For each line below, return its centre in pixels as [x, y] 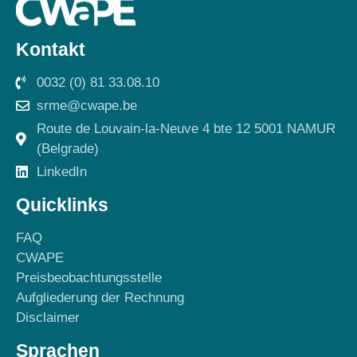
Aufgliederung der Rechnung [100, 298]
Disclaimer [48, 318]
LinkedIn [62, 172]
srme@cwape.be [87, 106]
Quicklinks [62, 205]
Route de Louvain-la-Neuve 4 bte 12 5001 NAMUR [186, 129]
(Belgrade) [68, 149]
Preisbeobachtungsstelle [89, 278]
